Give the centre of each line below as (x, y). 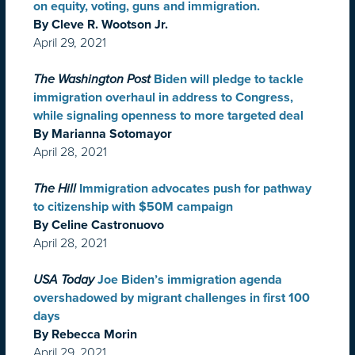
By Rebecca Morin (85, 335)
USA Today (64, 280)
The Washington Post (92, 80)
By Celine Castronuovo (99, 225)
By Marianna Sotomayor (103, 134)
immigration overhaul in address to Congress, (163, 98)
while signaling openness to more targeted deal (168, 116)
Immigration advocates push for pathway (195, 189)
